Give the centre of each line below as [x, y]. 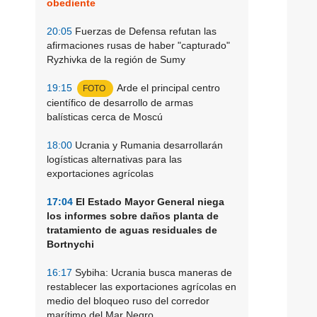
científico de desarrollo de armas [120, 102]
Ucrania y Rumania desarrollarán [148, 145]
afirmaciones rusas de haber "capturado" [138, 45]
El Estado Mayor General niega [149, 201]
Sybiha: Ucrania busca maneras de [152, 272]
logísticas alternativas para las [114, 159]
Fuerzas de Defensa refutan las [144, 31]
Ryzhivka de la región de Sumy [116, 59]
